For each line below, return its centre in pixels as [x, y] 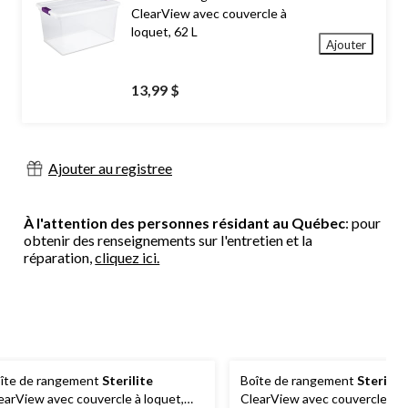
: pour [363, 223]
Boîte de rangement [299, 381]
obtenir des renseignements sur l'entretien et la [168, 240]
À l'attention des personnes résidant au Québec [185, 223]
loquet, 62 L [164, 32]
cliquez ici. [127, 258]
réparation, [60, 258]
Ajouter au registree [110, 168]
